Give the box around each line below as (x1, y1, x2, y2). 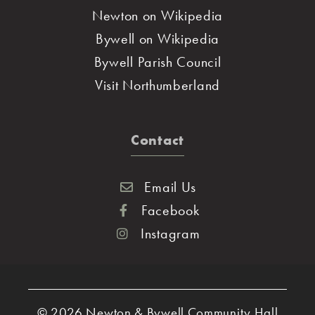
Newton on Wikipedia (91, 6, 224, 25)
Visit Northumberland (95, 75, 220, 94)
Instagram (141, 224, 200, 243)
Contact (131, 130, 184, 149)
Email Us (144, 177, 197, 196)
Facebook (141, 200, 200, 219)
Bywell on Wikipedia (95, 29, 220, 48)
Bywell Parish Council (94, 52, 221, 71)
